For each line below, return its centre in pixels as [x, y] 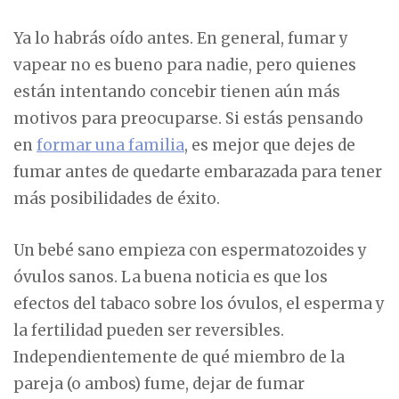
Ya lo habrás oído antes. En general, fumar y [181, 38]
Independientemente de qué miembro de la [179, 357]
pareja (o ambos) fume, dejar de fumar [159, 383]
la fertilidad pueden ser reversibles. [149, 330]
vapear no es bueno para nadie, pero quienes [185, 65]
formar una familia [110, 145]
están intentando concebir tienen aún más [177, 91]
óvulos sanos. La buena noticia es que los [171, 277]
